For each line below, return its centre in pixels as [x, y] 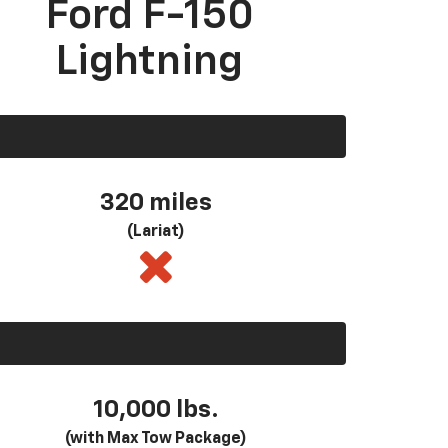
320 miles [156, 202]
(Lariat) [156, 231]
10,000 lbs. [156, 409]
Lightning [149, 61]
